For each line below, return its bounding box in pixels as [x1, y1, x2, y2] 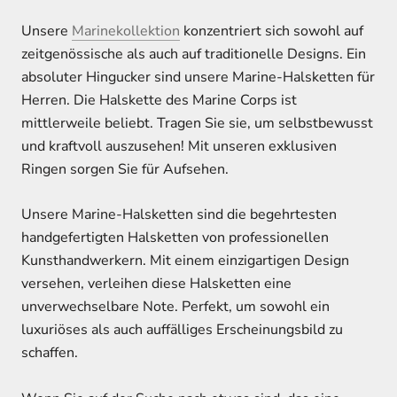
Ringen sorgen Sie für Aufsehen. [21, 159, 229, 179]
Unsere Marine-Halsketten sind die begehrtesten [21, 205, 337, 225]
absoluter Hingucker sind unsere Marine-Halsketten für [21, 66, 375, 87]
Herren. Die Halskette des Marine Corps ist [21, 90, 297, 110]
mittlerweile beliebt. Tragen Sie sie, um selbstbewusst [21, 113, 373, 133]
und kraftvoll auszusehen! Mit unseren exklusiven [21, 136, 337, 156]
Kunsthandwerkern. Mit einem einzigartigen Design [21, 251, 349, 271]
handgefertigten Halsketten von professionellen [21, 228, 329, 248]
